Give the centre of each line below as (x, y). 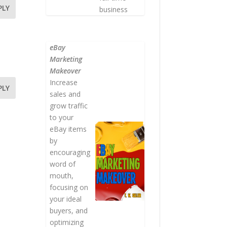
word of (63, 164)
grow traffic (69, 105)
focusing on (69, 187)
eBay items (68, 129)
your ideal (66, 199)
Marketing (66, 59)
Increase (64, 82)
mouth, (62, 175)
